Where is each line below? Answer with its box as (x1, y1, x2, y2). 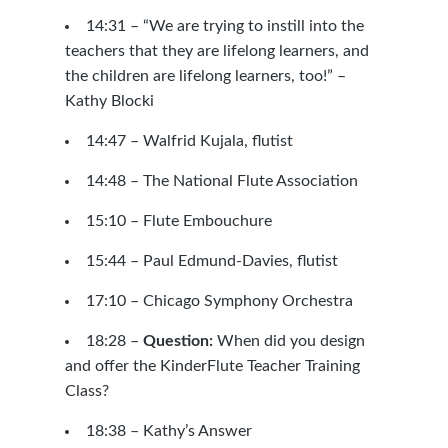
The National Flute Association (142, 173, 358, 189)
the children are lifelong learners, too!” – (64, 68, 346, 84)
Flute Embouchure (142, 213, 272, 229)
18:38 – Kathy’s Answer (85, 423, 252, 439)
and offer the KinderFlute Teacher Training (64, 358, 360, 374)
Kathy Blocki (64, 93, 154, 109)
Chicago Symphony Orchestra (142, 293, 353, 309)
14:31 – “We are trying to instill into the (85, 18, 364, 34)
